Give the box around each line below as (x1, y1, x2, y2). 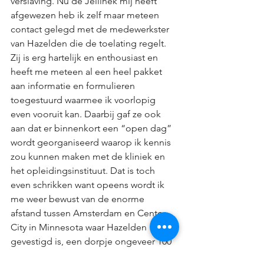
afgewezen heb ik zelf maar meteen (11, 9, 161, 21)
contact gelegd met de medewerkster (11, 24, 171, 35)
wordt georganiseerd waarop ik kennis (11, 137, 173, 148)
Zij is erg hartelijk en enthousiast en (11, 52, 160, 63)
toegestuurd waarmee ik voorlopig (11, 94, 158, 105)
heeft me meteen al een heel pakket (11, 66, 164, 77)
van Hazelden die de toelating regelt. (11, 38, 169, 49)
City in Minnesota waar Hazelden (11, 222, 149, 233)
